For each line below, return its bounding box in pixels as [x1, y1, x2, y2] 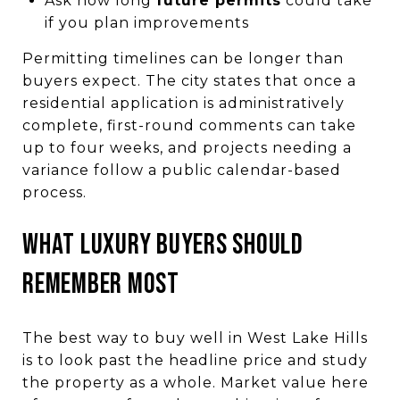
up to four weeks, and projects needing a [22, 138, 352, 156]
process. [22, 183, 87, 201]
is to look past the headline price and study [22, 351, 368, 369]
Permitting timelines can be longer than [22, 49, 344, 67]
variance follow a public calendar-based [22, 161, 341, 179]
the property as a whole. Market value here [22, 373, 369, 391]
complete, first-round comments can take [22, 116, 356, 134]
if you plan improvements [44, 13, 249, 31]
